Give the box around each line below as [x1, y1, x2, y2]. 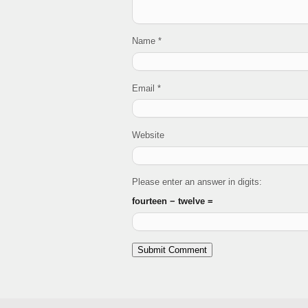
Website [132, 129, 164, 140]
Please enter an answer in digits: [132, 177, 262, 188]
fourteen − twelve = [132, 196, 213, 207]
